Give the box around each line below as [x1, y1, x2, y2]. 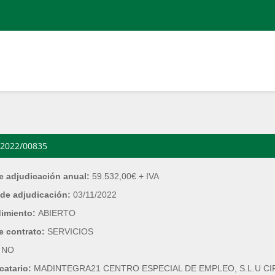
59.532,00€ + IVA [92, 171, 159, 181]
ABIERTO [38, 208, 76, 218]
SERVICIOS [47, 227, 93, 236]
